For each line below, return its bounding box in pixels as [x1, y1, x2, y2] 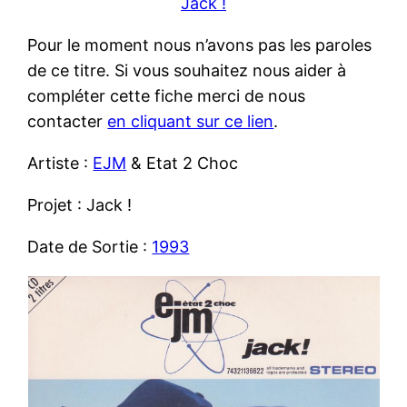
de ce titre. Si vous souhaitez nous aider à [27, 60, 347, 80]
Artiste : [27, 153, 94, 173]
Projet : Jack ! [27, 194, 133, 214]
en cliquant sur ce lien [107, 111, 274, 131]
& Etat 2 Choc [126, 153, 239, 173]
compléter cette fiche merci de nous [27, 85, 306, 105]
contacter [27, 111, 108, 131]
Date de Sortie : [27, 236, 153, 256]
